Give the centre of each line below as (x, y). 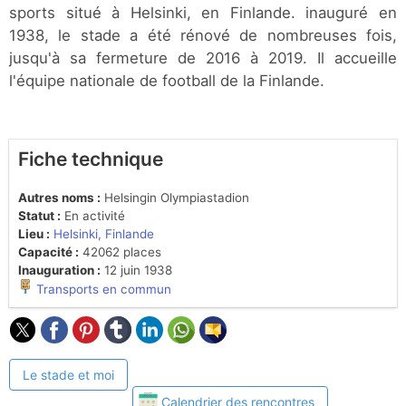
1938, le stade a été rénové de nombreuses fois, (203, 36)
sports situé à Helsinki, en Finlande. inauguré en (203, 13)
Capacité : (48, 252)
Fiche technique (91, 159)
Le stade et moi (68, 375)
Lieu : (34, 234)
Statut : (39, 216)
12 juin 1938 (136, 271)
